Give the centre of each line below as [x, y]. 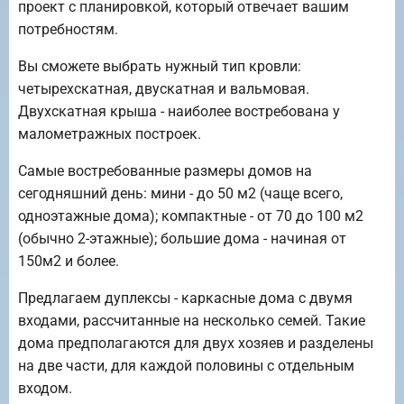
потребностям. [68, 30]
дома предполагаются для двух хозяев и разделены [196, 344]
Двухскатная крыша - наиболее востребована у [179, 112]
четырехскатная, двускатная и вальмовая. [164, 89]
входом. [45, 389]
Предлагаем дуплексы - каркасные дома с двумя [185, 298]
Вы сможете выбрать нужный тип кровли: [160, 67]
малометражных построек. [110, 134]
